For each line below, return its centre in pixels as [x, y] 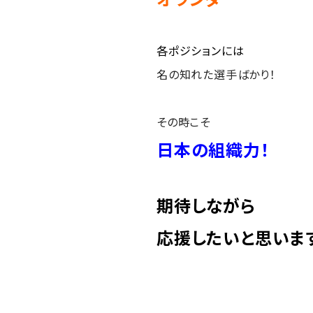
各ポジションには [201, 50]
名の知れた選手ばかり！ [216, 74]
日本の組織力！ [213, 149]
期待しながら [206, 205]
